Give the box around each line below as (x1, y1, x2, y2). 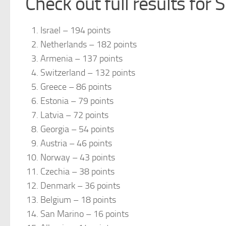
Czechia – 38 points (40, 165, 115, 177)
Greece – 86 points (40, 81, 111, 92)
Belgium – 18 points (40, 194, 116, 205)
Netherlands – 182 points (40, 38, 137, 50)
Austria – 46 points (40, 137, 112, 149)
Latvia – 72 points (40, 109, 108, 121)
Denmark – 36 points (40, 180, 120, 191)
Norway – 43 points (40, 151, 115, 163)
